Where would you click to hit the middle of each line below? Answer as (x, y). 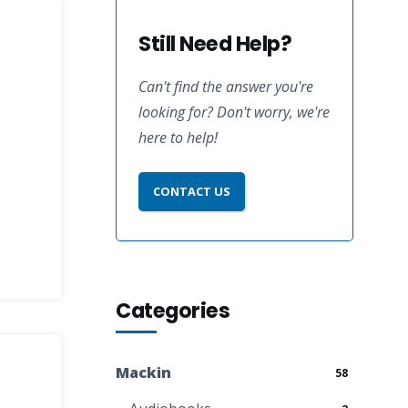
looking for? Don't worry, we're (234, 112)
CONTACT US (192, 191)
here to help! (178, 138)
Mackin (143, 372)
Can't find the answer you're (226, 87)
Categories (173, 311)
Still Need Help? (215, 44)
